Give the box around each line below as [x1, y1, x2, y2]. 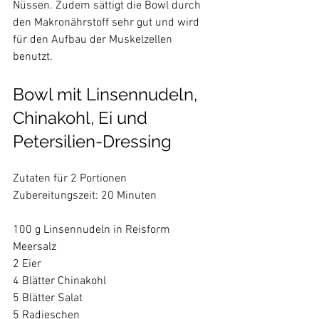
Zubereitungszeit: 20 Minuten [13, 189, 157, 204]
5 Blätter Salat [13, 291, 83, 306]
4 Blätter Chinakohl [13, 274, 106, 289]
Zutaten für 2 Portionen [13, 172, 127, 187]
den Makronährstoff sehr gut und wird [13, 16, 202, 31]
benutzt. [13, 50, 56, 65]
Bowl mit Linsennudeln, [13, 84, 202, 105]
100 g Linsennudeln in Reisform [13, 223, 170, 238]
